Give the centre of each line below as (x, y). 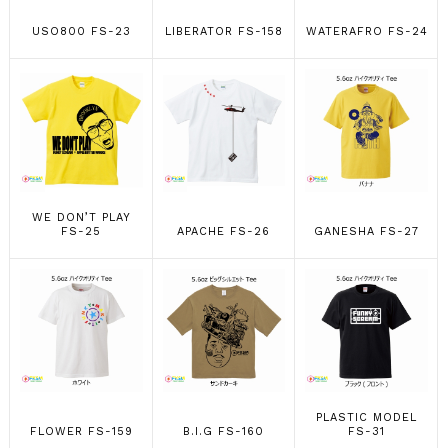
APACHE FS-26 (224, 231)
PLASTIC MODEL (367, 417)
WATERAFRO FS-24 (366, 31)
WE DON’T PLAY (81, 217)
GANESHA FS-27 (367, 231)
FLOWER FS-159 (81, 431)
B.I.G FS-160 (224, 431)
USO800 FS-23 (81, 31)
